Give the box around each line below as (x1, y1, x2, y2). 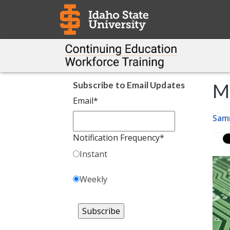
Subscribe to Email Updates (73, 80, 185, 91)
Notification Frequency (73, 132, 160, 144)
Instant (80, 148, 107, 160)
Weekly (80, 174, 107, 185)
